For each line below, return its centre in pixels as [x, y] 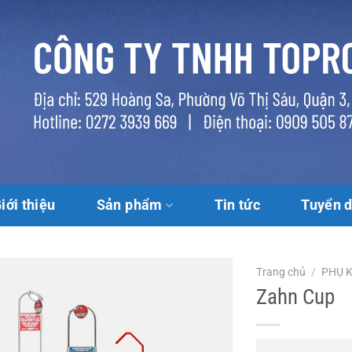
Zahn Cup [296, 297]
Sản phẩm [129, 205]
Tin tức [237, 205]
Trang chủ [281, 272]
